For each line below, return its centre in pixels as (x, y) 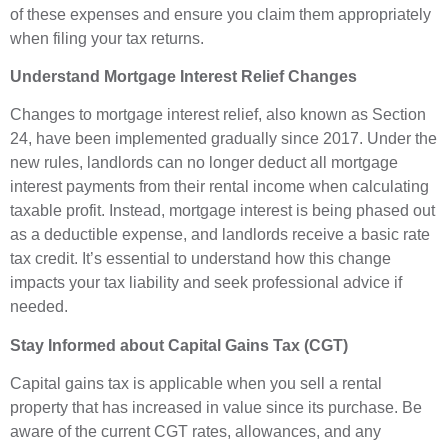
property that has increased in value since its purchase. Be (216, 408)
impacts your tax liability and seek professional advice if (206, 283)
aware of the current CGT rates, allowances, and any (195, 432)
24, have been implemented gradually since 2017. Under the (223, 139)
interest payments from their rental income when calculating (219, 187)
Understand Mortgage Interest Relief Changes (183, 76)
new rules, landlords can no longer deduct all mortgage (204, 163)
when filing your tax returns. (107, 38)
